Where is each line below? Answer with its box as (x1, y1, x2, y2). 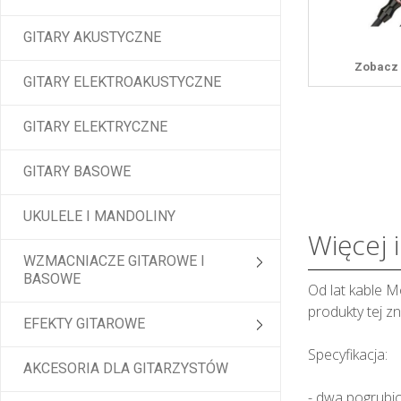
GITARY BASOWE (23, 163, 131, 181)
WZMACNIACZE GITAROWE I (23, 252, 205, 270)
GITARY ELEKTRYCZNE (23, 118, 167, 136)
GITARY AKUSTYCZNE (23, 29, 161, 47)
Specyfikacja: (307, 345, 388, 365)
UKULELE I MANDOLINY (23, 208, 175, 226)
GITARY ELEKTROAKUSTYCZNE (23, 73, 221, 91)
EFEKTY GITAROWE (23, 315, 145, 333)
